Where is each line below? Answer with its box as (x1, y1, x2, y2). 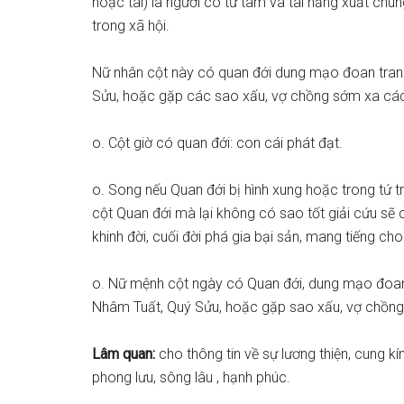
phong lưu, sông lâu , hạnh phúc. (92, 369, 290, 386)
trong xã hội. (92, 17, 170, 34)
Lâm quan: (92, 345, 159, 363)
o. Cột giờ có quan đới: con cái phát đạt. (92, 134, 343, 151)
